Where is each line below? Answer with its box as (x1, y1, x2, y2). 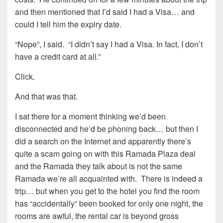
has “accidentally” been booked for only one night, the (15, 198, 203, 210)
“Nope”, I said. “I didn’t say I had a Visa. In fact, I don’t (15, 38, 203, 50)
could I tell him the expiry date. (15, 18, 121, 30)
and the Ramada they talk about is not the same (15, 160, 182, 172)
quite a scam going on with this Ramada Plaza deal (15, 148, 196, 160)
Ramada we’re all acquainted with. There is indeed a (15, 173, 203, 185)
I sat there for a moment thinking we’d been (15, 111, 166, 122)
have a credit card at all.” (15, 51, 101, 63)
